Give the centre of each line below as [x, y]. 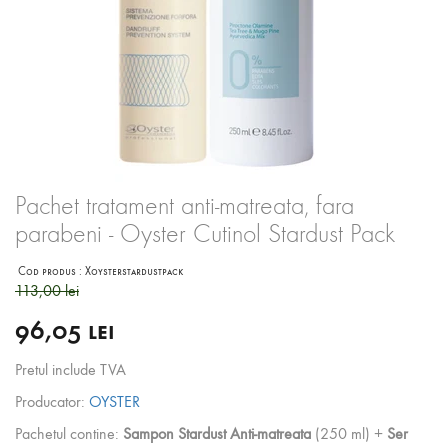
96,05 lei [65, 331]
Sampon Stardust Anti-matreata [217, 434]
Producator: [52, 402]
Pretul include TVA [70, 370]
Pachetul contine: [69, 434]
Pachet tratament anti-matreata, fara [184, 206]
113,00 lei [47, 291]
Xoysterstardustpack [134, 271]
